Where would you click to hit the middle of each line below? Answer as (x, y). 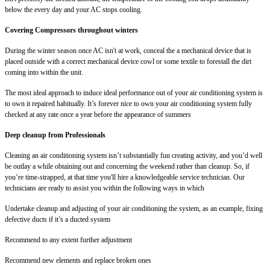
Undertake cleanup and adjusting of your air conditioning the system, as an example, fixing (134, 208)
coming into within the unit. (44, 72)
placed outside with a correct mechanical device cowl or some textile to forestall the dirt (128, 61)
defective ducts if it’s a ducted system (58, 219)
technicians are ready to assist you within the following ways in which (105, 188)
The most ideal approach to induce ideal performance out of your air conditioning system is (134, 93)
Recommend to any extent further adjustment (68, 240)
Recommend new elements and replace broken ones (78, 260)
